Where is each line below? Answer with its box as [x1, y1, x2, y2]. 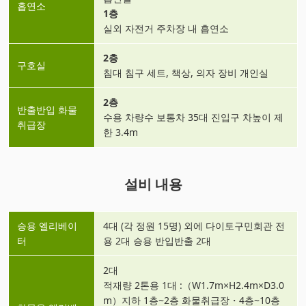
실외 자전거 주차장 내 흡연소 [103, 21, 229, 35]
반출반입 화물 [17, 102, 77, 116]
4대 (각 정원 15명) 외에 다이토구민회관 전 [103, 219, 285, 232]
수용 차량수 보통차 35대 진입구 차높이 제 [103, 110, 283, 124]
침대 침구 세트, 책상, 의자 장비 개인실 [103, 66, 268, 79]
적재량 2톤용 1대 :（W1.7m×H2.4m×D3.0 [103, 278, 284, 292]
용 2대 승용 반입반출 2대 [103, 234, 211, 247]
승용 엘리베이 [17, 219, 77, 232]
